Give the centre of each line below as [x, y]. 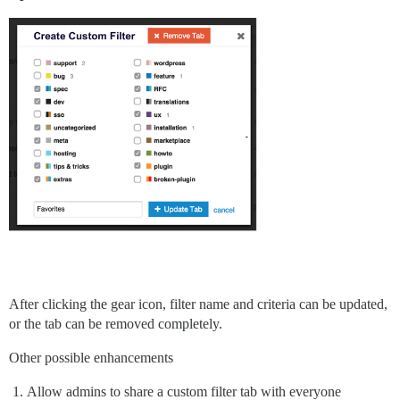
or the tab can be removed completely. [116, 324]
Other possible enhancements [91, 358]
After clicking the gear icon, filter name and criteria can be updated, [198, 304]
